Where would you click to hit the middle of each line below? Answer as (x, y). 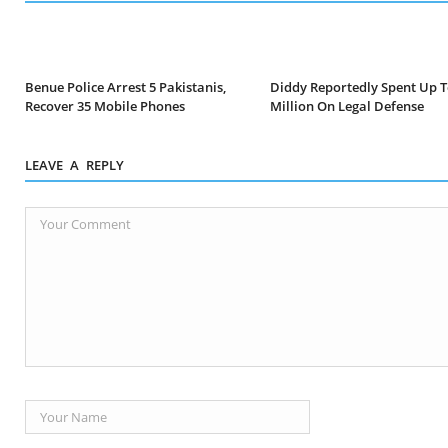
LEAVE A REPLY (74, 165)
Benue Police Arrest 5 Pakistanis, (125, 87)
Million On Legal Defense (347, 106)
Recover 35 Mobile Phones (105, 106)
